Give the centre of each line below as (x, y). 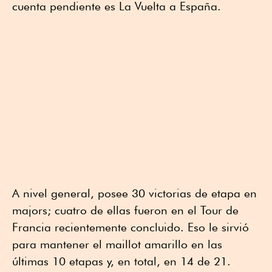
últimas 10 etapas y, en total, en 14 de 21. (121, 261)
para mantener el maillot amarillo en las (117, 244)
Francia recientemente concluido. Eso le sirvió (131, 227)
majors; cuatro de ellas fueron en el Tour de (125, 210)
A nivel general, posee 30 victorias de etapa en (134, 193)
